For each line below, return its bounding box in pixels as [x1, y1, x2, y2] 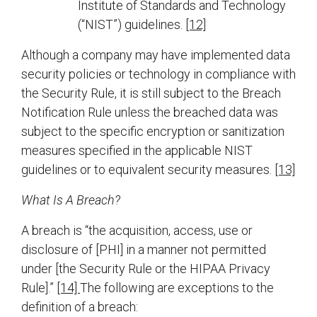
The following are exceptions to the [80, 280, 274, 296]
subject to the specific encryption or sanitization [21, 124, 284, 139]
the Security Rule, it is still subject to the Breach [21, 86, 281, 101]
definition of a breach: [21, 299, 138, 315]
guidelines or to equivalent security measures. [21, 162, 275, 178]
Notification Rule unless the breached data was [21, 105, 278, 120]
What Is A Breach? [21, 192, 120, 208]
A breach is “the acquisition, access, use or [21, 223, 253, 238]
